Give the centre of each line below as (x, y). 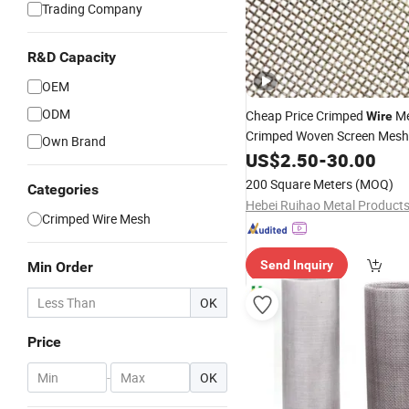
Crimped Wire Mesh (96, 219)
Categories (63, 189)
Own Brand (74, 141)
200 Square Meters (299, 184)
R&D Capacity (72, 57)
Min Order (60, 267)
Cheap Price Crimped (306, 115)
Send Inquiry (297, 265)
